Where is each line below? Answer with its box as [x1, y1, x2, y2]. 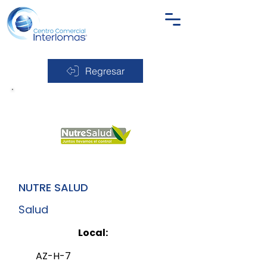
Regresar [85, 65, 125, 77]
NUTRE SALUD [18, 180, 88, 195]
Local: [78, 226, 108, 240]
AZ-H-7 [36, 249, 71, 263]
